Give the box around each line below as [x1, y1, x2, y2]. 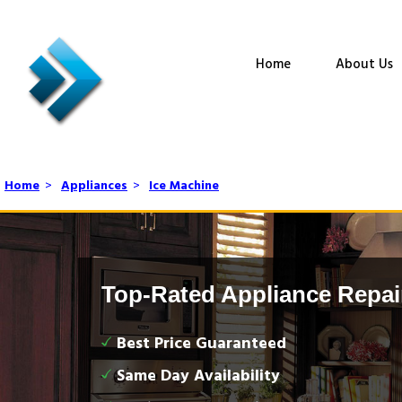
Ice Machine [149, 176, 219, 197]
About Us [335, 54, 393, 75]
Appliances [61, 176, 127, 197]
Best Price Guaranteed [117, 331, 286, 357]
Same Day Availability [117, 363, 280, 389]
